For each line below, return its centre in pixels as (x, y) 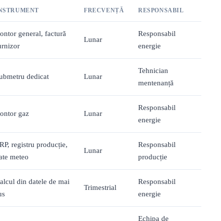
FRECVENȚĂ (104, 11)
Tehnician (153, 71)
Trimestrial (100, 188)
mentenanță (156, 83)
